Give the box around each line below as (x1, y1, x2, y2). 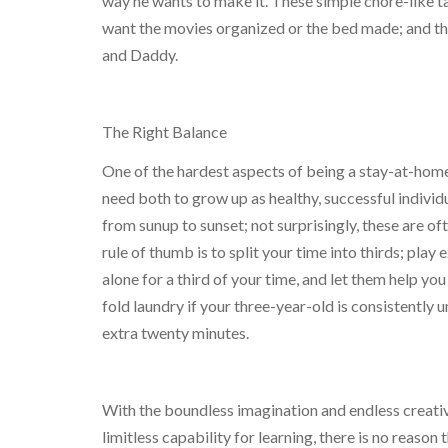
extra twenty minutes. (102, 322, 249, 342)
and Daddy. (102, 45, 178, 65)
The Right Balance (102, 122, 227, 142)
